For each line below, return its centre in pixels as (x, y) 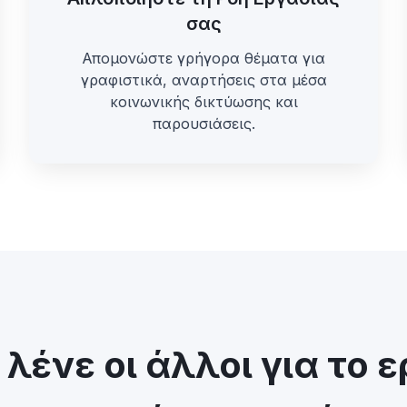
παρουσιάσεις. (203, 124)
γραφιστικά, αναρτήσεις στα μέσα (203, 80)
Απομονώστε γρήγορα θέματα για (203, 58)
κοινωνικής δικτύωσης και (203, 102)
